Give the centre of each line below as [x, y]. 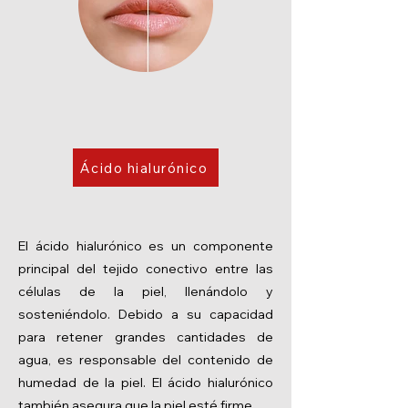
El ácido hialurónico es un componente [146, 246]
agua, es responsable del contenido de [146, 360]
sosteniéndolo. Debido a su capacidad [146, 314]
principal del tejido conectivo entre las [146, 269]
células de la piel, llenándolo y [146, 291]
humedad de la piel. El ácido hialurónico [146, 382]
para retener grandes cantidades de [146, 337]
